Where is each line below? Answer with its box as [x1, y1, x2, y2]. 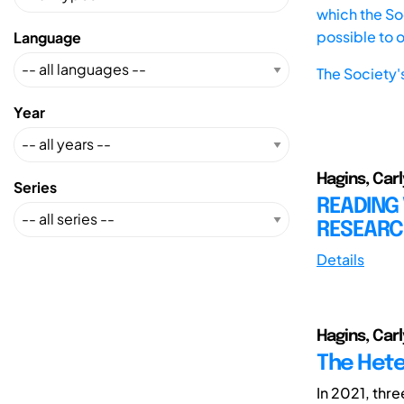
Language [14, 27, 81, 47]
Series [14, 177, 57, 197]
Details [317, 249, 364, 269]
